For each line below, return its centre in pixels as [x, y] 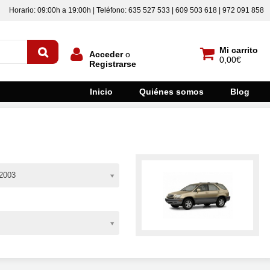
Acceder [106, 54]
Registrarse [113, 64]
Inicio [101, 92]
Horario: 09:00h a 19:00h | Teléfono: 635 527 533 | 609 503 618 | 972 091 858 [137, 10]
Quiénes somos [171, 92]
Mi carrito [239, 50]
